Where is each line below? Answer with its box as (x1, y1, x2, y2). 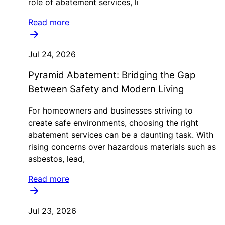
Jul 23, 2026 (28, 206, 76, 216)
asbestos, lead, (28, 154, 85, 164)
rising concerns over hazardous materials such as (28, 142, 216, 152)
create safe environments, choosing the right (28, 118, 198, 128)
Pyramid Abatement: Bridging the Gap (28, 69, 195, 81)
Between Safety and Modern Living (28, 83, 184, 95)
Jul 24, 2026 (28, 49, 76, 59)
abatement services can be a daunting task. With (28, 130, 213, 140)
